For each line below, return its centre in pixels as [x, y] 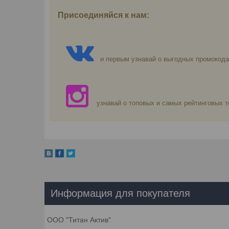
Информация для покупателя [120, 193]
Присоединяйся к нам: [107, 15]
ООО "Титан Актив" [79, 220]
